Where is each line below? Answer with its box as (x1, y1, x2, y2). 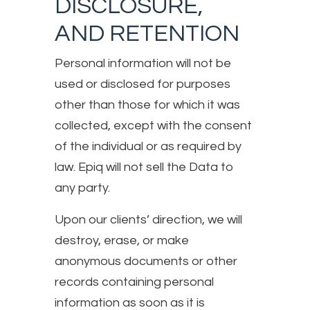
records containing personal (55, 275, 214, 289)
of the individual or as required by (55, 139, 241, 153)
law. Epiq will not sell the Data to (55, 160, 234, 174)
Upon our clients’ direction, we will (55, 212, 242, 226)
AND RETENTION (55, 21, 239, 46)
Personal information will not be (55, 56, 231, 70)
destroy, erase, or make (55, 233, 189, 247)
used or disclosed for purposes (55, 77, 230, 91)
